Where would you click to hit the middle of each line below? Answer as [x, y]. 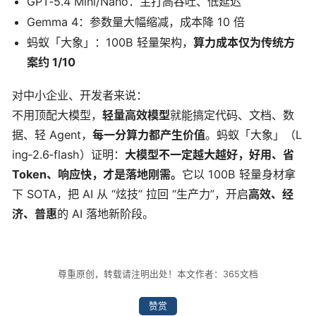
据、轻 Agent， [52, 135]
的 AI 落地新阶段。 [105, 214]
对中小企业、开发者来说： [80, 96]
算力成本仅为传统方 [244, 43]
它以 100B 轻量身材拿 [239, 175]
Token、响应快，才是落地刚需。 [97, 175]
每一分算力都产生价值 [149, 135]
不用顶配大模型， [57, 115]
